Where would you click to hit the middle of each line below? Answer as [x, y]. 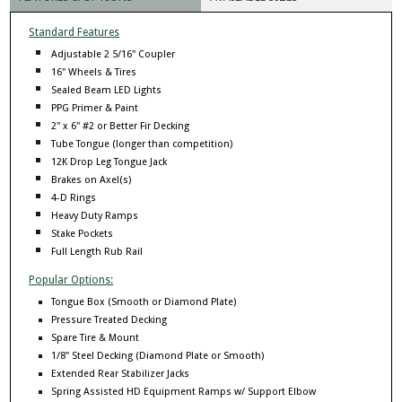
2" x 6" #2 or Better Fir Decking [121, 127]
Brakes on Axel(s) [92, 180]
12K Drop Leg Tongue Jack [109, 162]
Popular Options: [71, 280]
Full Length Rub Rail [97, 252]
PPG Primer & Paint [95, 109]
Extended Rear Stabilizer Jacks [121, 374]
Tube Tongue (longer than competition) [142, 144]
